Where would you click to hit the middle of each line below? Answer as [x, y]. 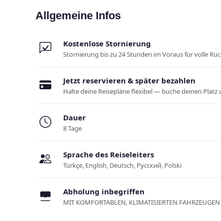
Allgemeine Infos [78, 15]
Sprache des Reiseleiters [109, 154]
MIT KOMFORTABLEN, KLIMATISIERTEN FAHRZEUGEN [142, 202]
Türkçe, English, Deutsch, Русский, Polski [122, 165]
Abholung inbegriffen [104, 191]
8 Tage [73, 128]
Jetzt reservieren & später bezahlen [129, 80]
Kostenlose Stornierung [107, 43]
